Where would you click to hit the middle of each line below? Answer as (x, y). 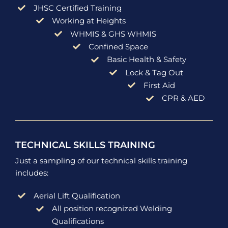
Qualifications (78, 221)
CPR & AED (183, 98)
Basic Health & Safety (146, 60)
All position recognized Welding (112, 209)
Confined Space (118, 46)
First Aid (159, 85)
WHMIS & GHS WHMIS (113, 34)
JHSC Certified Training (77, 8)
